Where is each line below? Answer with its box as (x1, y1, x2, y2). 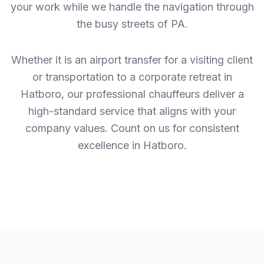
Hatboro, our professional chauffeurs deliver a (20, 88, 244, 100)
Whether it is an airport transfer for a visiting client (11, 54, 253, 66)
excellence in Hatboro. (77, 139, 187, 151)
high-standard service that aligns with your (28, 105, 236, 117)
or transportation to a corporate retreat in (32, 71, 232, 83)
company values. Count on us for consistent (25, 122, 239, 134)
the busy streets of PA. (76, 18, 188, 30)
